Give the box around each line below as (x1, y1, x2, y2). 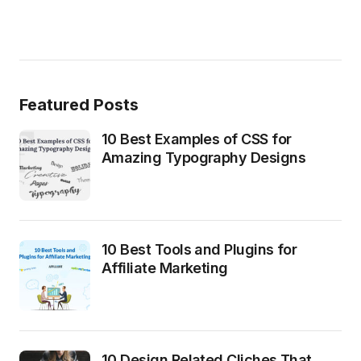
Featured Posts (19, 95, 139, 115)
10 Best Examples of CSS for (102, 131, 292, 148)
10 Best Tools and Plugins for (102, 241, 297, 259)
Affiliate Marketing (102, 259, 228, 277)
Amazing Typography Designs (102, 149, 305, 167)
